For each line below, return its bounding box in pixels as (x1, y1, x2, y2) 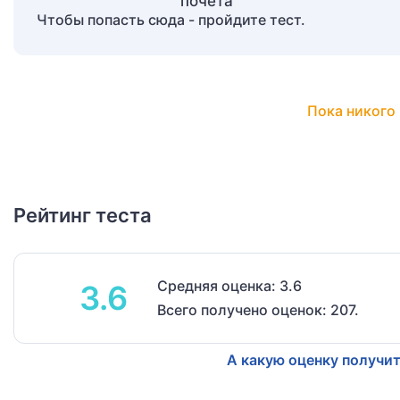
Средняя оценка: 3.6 (157, 277, 302, 296)
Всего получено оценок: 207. (157, 301, 359, 320)
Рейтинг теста (13, 204, 152, 228)
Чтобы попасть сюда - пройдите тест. (37, 11, 305, 29)
